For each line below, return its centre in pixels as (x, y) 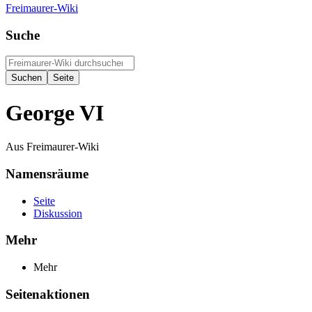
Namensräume (47, 173)
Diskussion (58, 213)
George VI (55, 112)
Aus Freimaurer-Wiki (52, 147)
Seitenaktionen (48, 294)
